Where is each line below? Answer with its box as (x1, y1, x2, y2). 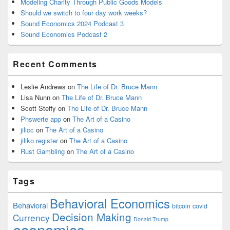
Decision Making (52, 208, 131, 224)
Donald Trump (133, 215, 168, 223)
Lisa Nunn (21, 92, 50, 102)
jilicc (21, 124, 34, 135)
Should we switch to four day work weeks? (21, 7, 147, 17)
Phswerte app (21, 113, 61, 124)
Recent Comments (13, 57, 98, 70)
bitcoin (172, 201, 190, 210)
